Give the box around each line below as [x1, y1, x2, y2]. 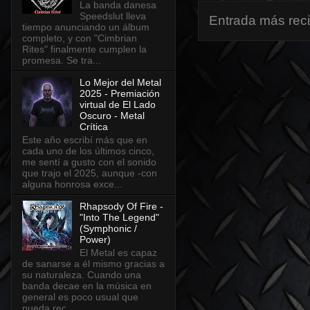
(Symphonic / [79, 222, 137, 234]
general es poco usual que [22, 291, 138, 302]
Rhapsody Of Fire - [79, 200, 163, 212]
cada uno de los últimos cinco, [22, 145, 154, 156]
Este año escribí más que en [22, 134, 147, 145]
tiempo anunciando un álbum [22, 21, 149, 33]
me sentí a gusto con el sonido [22, 156, 156, 167]
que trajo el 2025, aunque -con [22, 167, 157, 179]
